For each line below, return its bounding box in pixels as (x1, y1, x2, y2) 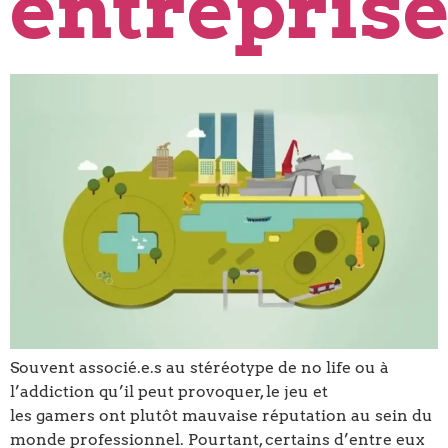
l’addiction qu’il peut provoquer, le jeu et (10, 382, 328, 402)
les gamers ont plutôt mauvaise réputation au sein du (10, 406, 433, 426)
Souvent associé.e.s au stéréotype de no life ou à (10, 358, 389, 378)
